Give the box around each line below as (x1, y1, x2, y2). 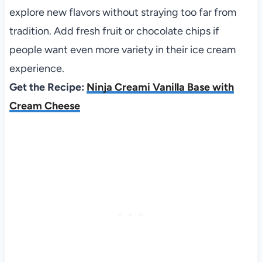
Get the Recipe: (9, 80, 87, 94)
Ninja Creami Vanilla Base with (86, 80, 234, 94)
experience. (9, 61, 64, 75)
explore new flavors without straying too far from (9, 5, 236, 19)
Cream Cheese (9, 99, 80, 112)
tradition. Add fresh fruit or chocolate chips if (9, 24, 219, 37)
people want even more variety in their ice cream (9, 43, 236, 56)
